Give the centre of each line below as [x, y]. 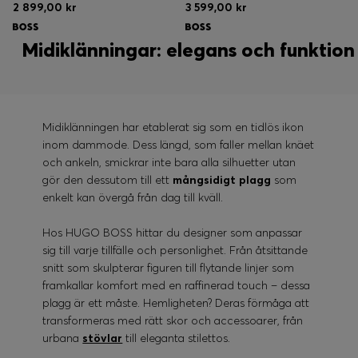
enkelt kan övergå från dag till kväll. [133, 198]
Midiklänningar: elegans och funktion [188, 50]
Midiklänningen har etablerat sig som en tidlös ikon [173, 127]
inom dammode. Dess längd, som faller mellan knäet [179, 145]
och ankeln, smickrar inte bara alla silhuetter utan [169, 163]
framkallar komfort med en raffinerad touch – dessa [177, 286]
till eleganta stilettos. [177, 338]
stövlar [103, 338]
